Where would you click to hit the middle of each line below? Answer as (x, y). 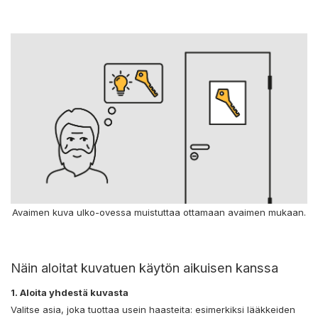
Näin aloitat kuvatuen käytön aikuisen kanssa (146, 268)
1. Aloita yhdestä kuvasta (70, 293)
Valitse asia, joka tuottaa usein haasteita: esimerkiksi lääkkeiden (153, 310)
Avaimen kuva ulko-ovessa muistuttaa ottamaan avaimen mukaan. (159, 213)
